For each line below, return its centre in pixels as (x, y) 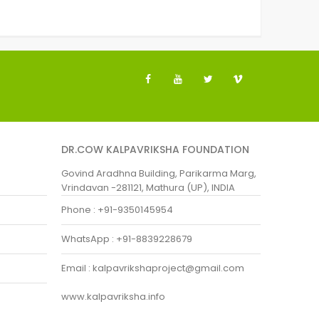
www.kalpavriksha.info (113, 296)
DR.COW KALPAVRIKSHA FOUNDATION (155, 149)
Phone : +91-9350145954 (117, 209)
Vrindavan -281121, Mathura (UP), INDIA (148, 187)
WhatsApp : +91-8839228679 (127, 239)
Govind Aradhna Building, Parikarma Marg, (159, 173)
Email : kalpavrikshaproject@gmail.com (153, 268)
